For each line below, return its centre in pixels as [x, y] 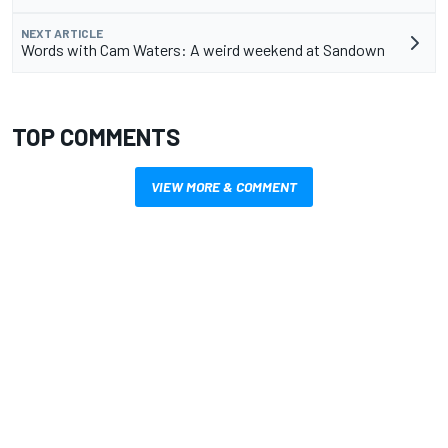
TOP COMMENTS [96, 137]
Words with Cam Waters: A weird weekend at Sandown [203, 50]
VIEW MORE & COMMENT [224, 187]
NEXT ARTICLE [62, 33]
